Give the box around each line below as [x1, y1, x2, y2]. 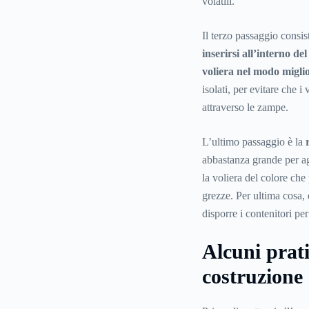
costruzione [201, 265, 303, 288]
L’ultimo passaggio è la [201, 136, 306, 148]
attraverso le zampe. [201, 101, 288, 114]
